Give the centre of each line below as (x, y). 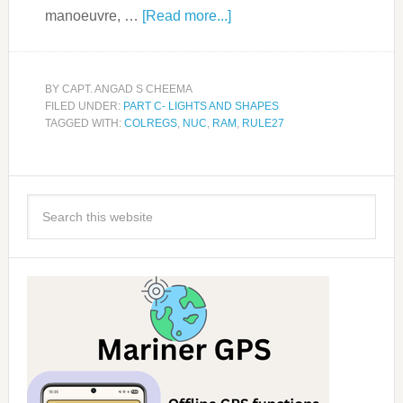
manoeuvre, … (93, 16)
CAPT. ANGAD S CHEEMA (127, 90)
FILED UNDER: (84, 107)
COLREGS (150, 124)
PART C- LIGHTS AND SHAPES (201, 107)
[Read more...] (186, 16)
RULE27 (263, 124)
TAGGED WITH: (84, 124)
